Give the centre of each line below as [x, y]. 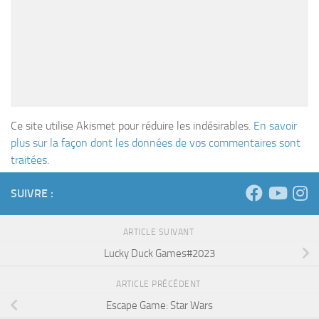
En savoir [275, 126]
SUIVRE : [32, 194]
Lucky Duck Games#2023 [159, 253]
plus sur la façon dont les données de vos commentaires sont [156, 143]
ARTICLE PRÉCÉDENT [159, 284]
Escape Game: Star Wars [159, 305]
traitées [29, 160]
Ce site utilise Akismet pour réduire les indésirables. [132, 126]
